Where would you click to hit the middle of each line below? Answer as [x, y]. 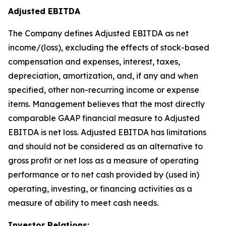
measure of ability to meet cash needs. [83, 203]
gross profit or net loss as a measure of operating [103, 160]
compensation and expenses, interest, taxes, [94, 61]
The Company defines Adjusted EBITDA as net [98, 33]
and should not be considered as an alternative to [105, 146]
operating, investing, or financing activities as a [100, 188]
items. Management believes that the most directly [106, 104]
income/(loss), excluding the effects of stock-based [109, 47]
